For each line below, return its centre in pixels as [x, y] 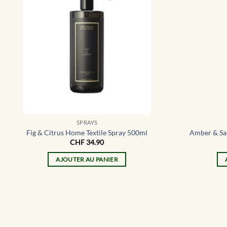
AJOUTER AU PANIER [87, 159]
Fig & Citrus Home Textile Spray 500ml [87, 132]
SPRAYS [87, 123]
